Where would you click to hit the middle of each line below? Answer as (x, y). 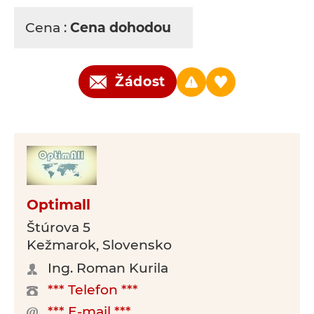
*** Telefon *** (93, 290)
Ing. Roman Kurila (108, 268)
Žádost (140, 82)
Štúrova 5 (59, 227)
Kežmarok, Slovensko (99, 245)
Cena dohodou (122, 28)
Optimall (59, 205)
